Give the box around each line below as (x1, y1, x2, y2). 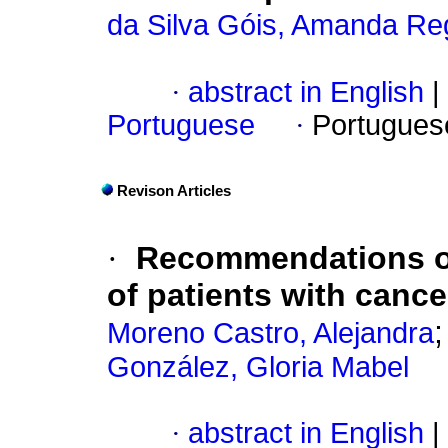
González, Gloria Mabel (107, 351, 409, 384)
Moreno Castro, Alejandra (107, 317, 434, 350)
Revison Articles (117, 183, 231, 200)
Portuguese (107, 109, 255, 142)
